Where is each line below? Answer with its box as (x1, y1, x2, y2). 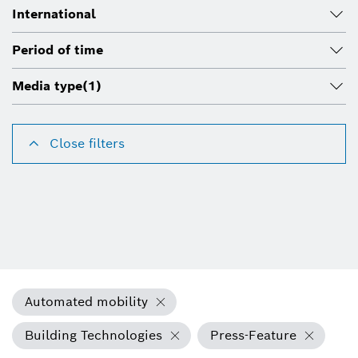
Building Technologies (25, 327, 162, 344)
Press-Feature (210, 327, 296, 344)
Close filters (50, 135, 125, 153)
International (12, 6, 96, 23)
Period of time (12, 42, 103, 59)
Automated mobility (25, 293, 148, 311)
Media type (12, 78, 82, 95)
